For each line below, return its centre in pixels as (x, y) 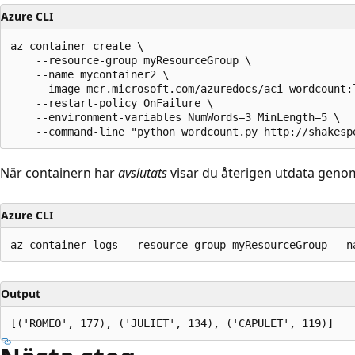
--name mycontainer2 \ (90, 74)
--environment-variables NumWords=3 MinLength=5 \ (175, 117)
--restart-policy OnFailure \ (112, 103)
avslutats (143, 172)
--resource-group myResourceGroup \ (131, 60)
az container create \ (77, 46)
